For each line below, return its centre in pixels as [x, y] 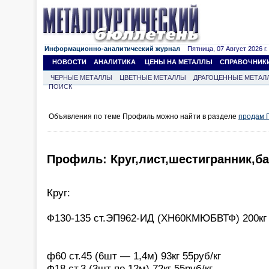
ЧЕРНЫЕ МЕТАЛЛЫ [81, 77]
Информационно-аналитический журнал [112, 49]
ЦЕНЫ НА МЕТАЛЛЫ [179, 62]
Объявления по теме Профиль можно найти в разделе [144, 116]
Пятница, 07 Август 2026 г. [224, 49]
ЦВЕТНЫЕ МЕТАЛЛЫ [153, 77]
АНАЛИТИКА [115, 62]
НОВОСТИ [69, 62]
